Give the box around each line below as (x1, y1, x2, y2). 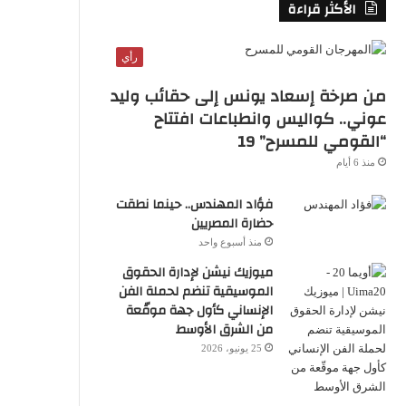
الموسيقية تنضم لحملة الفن (118, 279, 273, 304)
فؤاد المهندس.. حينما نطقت (115, 192, 273, 217)
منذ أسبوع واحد (198, 236, 262, 247)
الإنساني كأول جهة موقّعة (125, 298, 273, 323)
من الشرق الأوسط (175, 317, 273, 342)
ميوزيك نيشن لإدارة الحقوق (121, 260, 273, 285)
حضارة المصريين (190, 211, 273, 236)
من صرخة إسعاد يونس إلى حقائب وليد (110, 81, 386, 111)
